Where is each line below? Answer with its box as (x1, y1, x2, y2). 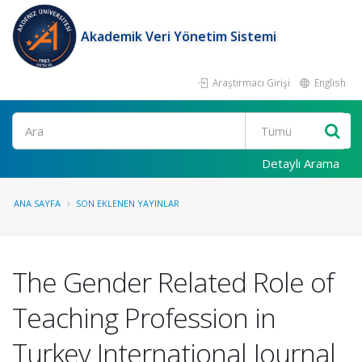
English (312, 76, 346, 89)
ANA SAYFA (14, 197, 61, 209)
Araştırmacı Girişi (210, 76, 290, 89)
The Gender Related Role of (12, 263, 334, 301)
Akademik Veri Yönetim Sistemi (81, 27, 276, 45)
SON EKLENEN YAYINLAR (76, 197, 179, 209)
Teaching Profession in (12, 299, 276, 336)
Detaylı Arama (262, 155, 339, 171)
